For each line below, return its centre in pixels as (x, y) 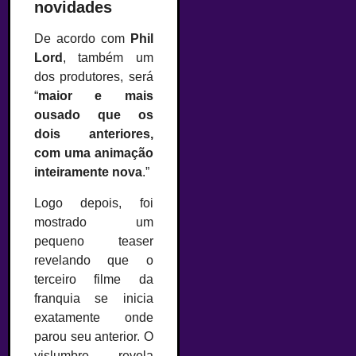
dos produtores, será (94, 77)
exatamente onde (94, 317)
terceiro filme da (94, 279)
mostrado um (94, 222)
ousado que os (94, 115)
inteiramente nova (88, 172)
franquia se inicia (94, 298)
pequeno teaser (94, 241)
